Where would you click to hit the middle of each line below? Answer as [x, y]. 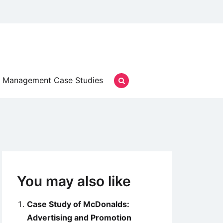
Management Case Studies [53, 80]
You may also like [74, 181]
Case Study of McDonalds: [78, 204]
